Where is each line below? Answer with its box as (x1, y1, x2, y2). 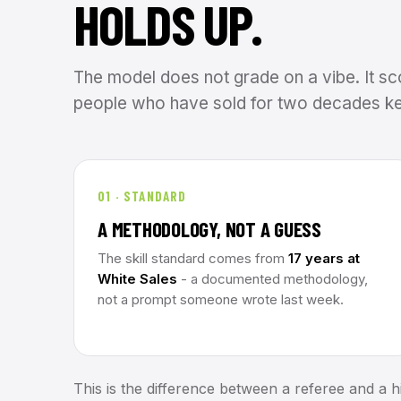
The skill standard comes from (98, 250, 288, 267)
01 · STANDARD (98, 188, 187, 204)
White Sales (98, 270, 177, 287)
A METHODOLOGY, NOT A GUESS (98, 217, 322, 242)
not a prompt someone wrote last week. (98, 291, 344, 308)
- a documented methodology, (177, 270, 368, 287)
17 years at (288, 250, 360, 267)
